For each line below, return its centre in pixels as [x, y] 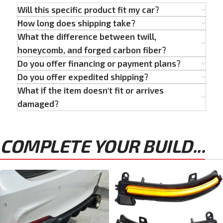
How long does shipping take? [76, 23]
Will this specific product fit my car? [88, 10]
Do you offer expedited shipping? [83, 77]
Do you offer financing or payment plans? [99, 63]
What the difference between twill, [87, 37]
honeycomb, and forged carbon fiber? [92, 50]
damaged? [38, 104]
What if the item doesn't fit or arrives [91, 90]
